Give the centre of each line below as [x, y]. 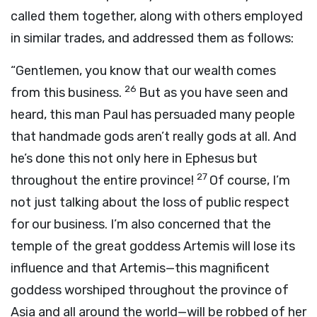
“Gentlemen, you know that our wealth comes [143, 71]
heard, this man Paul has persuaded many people [153, 115]
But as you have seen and [213, 93]
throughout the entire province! [102, 180]
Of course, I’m [250, 180]
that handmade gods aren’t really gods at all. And [154, 137]
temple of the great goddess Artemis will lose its [153, 246]
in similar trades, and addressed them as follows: [152, 38]
